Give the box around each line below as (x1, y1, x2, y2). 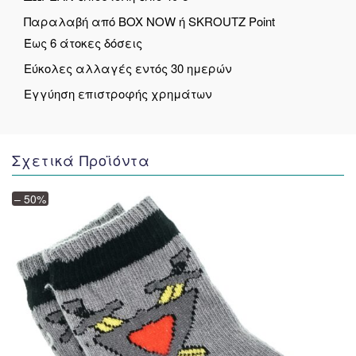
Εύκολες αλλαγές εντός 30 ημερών (24, 59, 232, 76)
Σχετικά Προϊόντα (12, 149, 150, 170)
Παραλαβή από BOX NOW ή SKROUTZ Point (24, 12, 275, 29)
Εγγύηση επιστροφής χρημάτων (24, 84, 212, 102)
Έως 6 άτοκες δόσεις (24, 33, 142, 51)
